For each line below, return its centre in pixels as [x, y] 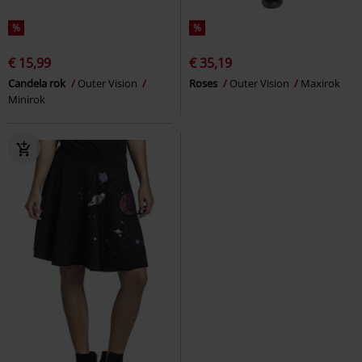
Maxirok [320, 83]
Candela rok [38, 83]
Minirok [27, 99]
